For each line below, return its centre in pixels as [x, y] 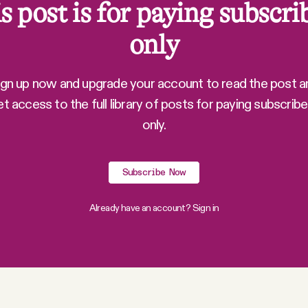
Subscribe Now [154, 172]
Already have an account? [140, 207]
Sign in [206, 207]
